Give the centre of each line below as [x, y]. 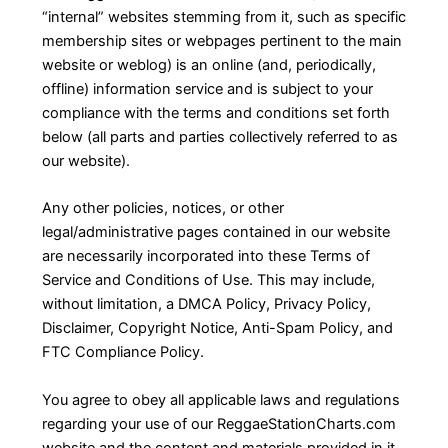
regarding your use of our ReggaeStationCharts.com [218, 423]
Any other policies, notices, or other [162, 208]
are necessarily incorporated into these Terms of [205, 256]
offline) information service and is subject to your [207, 89]
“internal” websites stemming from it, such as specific [223, 17]
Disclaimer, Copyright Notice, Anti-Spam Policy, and [217, 328]
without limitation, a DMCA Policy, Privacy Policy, [206, 304]
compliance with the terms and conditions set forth [215, 113]
